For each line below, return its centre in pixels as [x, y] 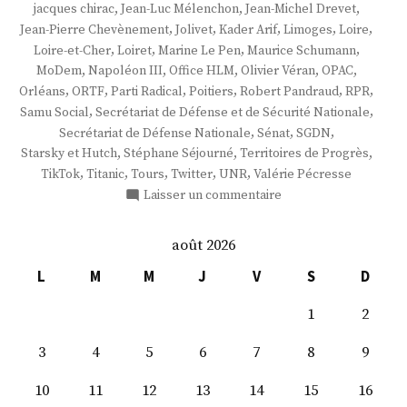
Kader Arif [248, 30]
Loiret [134, 50]
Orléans [42, 92]
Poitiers [211, 92]
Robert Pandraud [289, 92]
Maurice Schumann [301, 50]
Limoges [308, 30]
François [305, 234]
